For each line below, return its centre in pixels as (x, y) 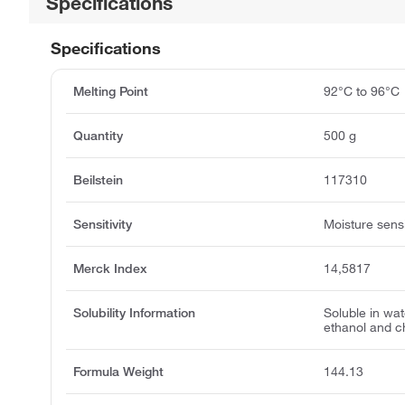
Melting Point (111, 92)
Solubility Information (134, 313)
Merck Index (110, 269)
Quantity (98, 136)
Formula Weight (118, 372)
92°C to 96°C (362, 92)
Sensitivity (103, 225)
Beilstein (98, 180)
